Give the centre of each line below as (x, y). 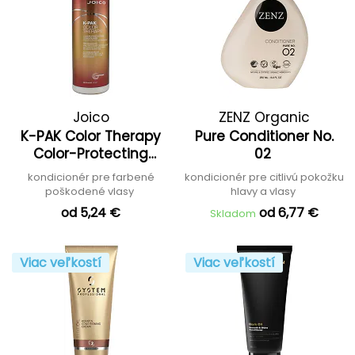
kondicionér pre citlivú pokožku (264, 177)
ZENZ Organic (264, 117)
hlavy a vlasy (264, 191)
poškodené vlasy (91, 191)
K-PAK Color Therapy (91, 136)
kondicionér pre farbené (91, 177)
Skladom (233, 214)
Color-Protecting (91, 154)
